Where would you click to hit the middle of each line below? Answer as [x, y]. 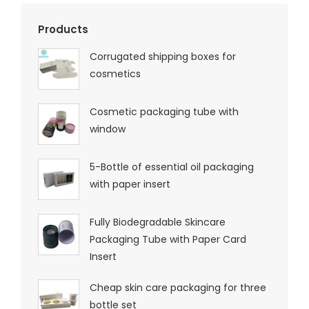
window [108, 129]
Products [63, 29]
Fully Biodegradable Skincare [158, 222]
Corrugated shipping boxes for [163, 56]
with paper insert [130, 184]
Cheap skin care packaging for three [178, 287]
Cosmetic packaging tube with [164, 111]
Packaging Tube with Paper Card [168, 239]
